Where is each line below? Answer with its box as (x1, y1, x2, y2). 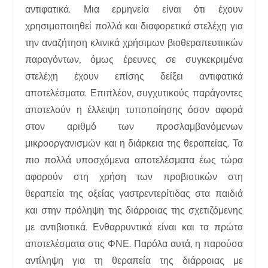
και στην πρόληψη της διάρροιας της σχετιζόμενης (25, 204, 243, 216)
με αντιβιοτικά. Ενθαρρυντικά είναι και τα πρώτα (25, 221, 243, 233)
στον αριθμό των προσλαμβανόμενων (25, 120, 243, 132)
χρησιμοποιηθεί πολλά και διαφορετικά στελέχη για (25, 20, 243, 32)
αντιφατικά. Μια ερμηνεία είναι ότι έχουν (25, 3, 243, 15)
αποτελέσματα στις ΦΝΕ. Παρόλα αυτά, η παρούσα (25, 237, 243, 249)
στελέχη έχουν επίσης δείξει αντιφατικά (25, 70, 243, 82)
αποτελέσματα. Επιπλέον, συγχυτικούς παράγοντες (25, 87, 243, 99)
